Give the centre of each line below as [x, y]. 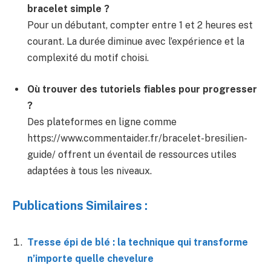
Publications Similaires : [80, 205]
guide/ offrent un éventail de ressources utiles [132, 154]
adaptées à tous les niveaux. [90, 171]
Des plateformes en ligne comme [102, 122]
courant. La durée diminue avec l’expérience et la [136, 42]
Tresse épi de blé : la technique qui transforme [138, 243]
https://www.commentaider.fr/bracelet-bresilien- [137, 138]
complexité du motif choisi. [88, 58]
